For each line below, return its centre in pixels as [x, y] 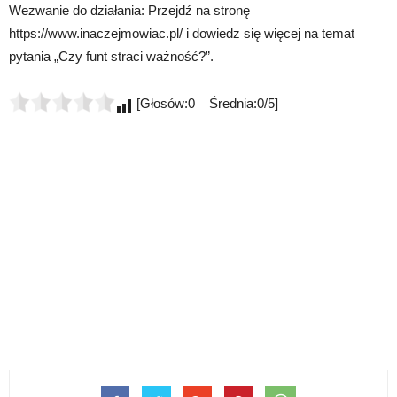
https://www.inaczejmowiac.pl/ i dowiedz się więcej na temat [182, 34]
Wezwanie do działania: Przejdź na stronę [129, 11]
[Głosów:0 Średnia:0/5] [206, 104]
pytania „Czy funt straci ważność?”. [111, 57]
